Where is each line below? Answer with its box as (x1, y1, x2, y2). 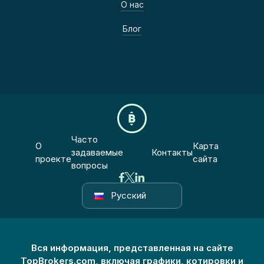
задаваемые (71, 147, 124, 158)
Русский (111, 190, 146, 201)
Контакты (151, 147, 193, 158)
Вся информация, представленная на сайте (31, 242, 233, 253)
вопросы (71, 160, 108, 171)
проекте (35, 153, 72, 164)
